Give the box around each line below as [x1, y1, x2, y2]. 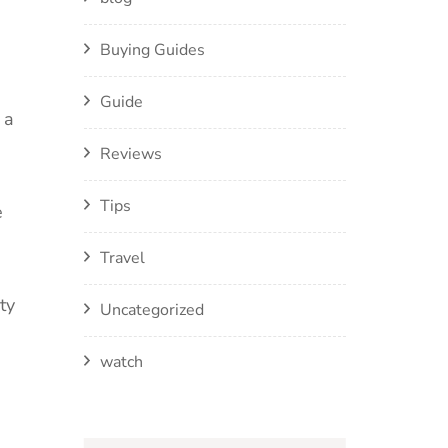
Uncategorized [99, 299, 204, 321]
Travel [99, 247, 145, 269]
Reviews [99, 143, 162, 165]
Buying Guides [99, 39, 205, 61]
